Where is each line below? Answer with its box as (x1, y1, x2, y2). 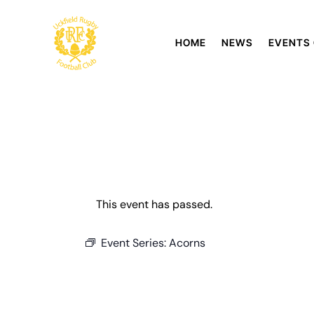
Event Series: (101, 235, 169, 251)
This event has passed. (96, 197, 212, 212)
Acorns (169, 235, 205, 251)
